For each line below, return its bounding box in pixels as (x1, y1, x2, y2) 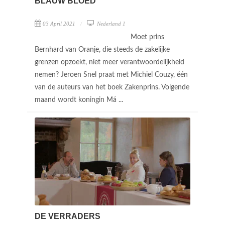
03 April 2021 (43, 21, 75, 27)
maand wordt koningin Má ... (35, 96, 125, 103)
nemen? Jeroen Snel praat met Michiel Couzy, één (35, 71, 188, 78)
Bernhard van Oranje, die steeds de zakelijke (35, 46, 170, 53)
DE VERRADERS (35, 211, 100, 220)
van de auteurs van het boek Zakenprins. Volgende (35, 84, 189, 91)
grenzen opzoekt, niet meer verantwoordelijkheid (35, 59, 184, 66)
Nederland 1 (95, 21, 126, 27)
